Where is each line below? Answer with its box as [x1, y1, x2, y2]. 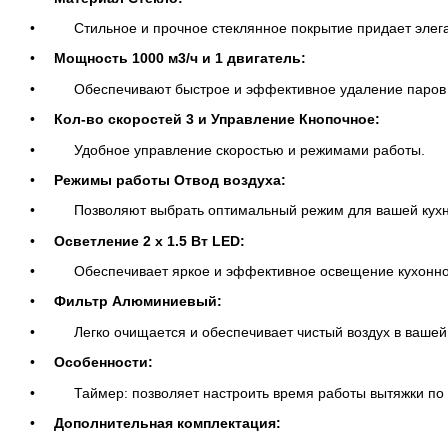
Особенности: [54, 354, 153, 371]
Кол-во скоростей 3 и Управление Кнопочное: [54, 111, 384, 128]
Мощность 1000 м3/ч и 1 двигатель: [54, 50, 306, 67]
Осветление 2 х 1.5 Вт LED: [54, 232, 249, 249]
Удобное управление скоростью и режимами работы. [54, 141, 425, 158]
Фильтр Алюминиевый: [54, 293, 226, 310]
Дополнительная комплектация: [54, 415, 281, 432]
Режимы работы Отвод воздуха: [54, 171, 290, 188]
